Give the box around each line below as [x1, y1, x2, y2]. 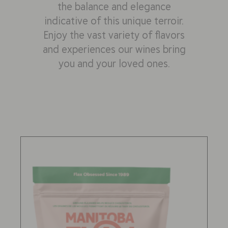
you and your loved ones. [58, 55, 170, 70]
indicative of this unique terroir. [44, 13, 184, 27]
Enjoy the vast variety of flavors [43, 27, 185, 42]
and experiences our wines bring [42, 41, 186, 56]
